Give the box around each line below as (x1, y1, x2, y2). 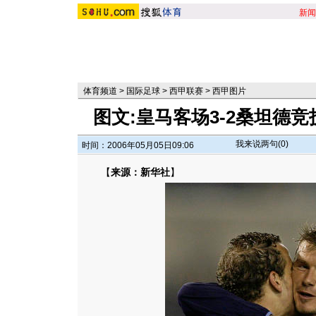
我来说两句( (236, 139, 281, 150)
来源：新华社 (111, 166, 170, 178)
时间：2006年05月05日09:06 (82, 140, 194, 150)
